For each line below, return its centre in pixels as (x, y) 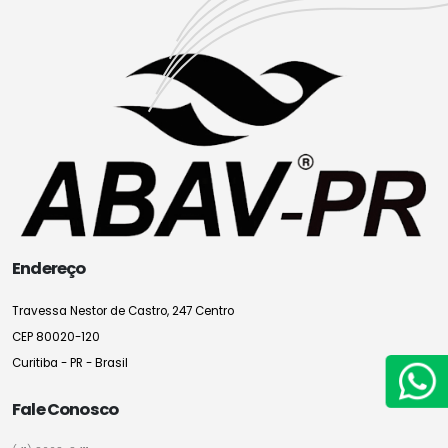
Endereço (49, 268)
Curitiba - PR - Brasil (70, 362)
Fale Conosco (65, 409)
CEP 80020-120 (56, 336)
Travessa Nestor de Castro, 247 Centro (123, 310)
